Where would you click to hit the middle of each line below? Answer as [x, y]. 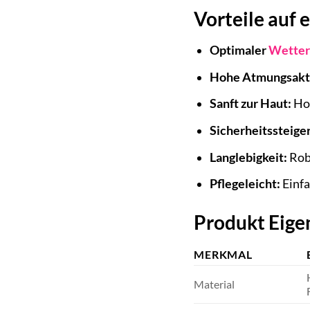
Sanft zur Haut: [251, 104]
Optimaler [239, 51]
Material [215, 284]
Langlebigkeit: [249, 157]
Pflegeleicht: [245, 184]
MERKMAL [223, 255]
